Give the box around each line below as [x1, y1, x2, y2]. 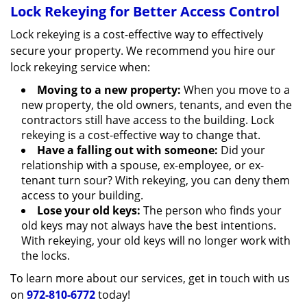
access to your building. [21, 188, 143, 203]
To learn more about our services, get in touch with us [10, 271, 290, 286]
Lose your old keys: [37, 203, 140, 218]
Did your [218, 143, 265, 158]
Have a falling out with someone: [37, 143, 218, 158]
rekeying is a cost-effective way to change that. [21, 127, 260, 143]
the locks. [21, 248, 70, 263]
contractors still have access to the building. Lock [21, 112, 274, 127]
